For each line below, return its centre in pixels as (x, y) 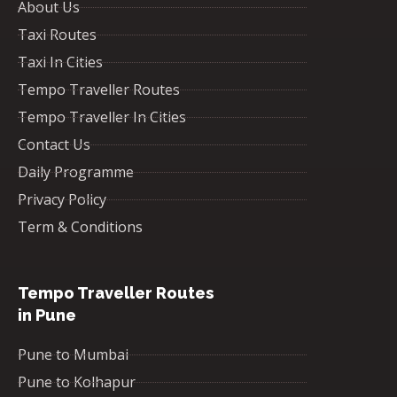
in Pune (47, 315)
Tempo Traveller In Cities (102, 117)
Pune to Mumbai (73, 354)
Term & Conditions (80, 227)
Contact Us (54, 144)
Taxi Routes (57, 35)
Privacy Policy (62, 199)
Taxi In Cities (60, 62)
